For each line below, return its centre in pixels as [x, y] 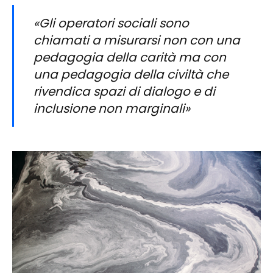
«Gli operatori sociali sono [111, 23]
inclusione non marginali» [112, 108]
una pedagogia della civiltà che [131, 74]
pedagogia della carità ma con [130, 57]
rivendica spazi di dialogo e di [124, 91]
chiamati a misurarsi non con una [137, 40]
